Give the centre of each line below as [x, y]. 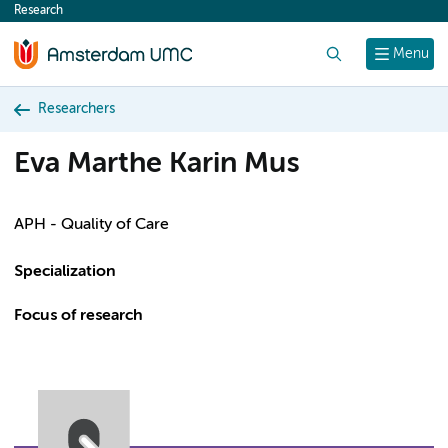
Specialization [65, 272]
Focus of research [78, 316]
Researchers [76, 109]
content [52, 16]
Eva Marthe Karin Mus [156, 164]
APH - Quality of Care [91, 225]
